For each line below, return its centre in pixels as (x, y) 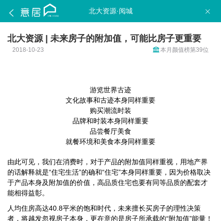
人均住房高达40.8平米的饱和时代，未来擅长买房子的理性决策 (104, 208)
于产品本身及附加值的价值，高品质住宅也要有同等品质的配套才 (108, 183)
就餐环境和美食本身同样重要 (110, 142)
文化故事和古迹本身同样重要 (110, 100)
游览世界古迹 (110, 90)
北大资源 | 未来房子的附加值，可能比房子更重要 (104, 38)
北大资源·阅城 (110, 11)
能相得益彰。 (28, 193)
